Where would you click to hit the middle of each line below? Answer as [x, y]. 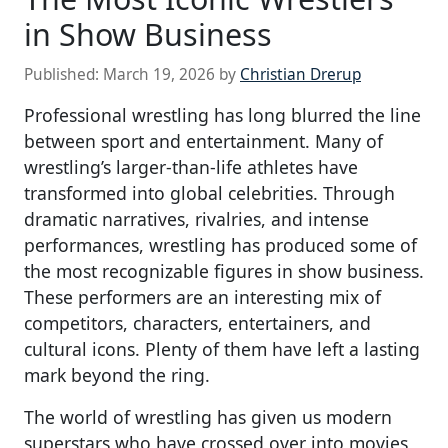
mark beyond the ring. [117, 374]
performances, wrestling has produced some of [220, 244]
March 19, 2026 [159, 74]
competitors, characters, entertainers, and [197, 322]
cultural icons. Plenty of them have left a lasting [222, 348]
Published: [63, 74]
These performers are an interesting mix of [202, 296]
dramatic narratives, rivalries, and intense [196, 218]
